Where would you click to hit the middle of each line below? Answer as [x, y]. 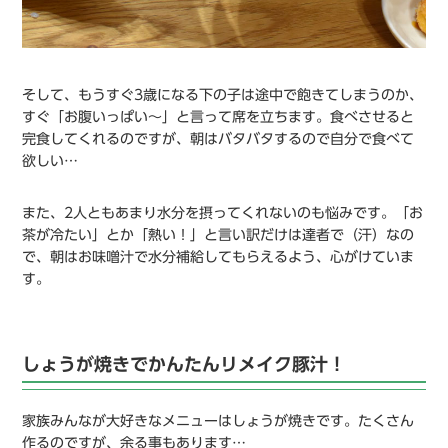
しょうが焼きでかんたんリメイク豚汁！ [184, 363]
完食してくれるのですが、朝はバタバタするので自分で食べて [218, 138]
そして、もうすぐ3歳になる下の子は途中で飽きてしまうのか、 [223, 94]
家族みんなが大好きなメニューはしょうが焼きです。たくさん [218, 420]
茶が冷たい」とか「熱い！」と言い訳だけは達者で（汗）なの [218, 234]
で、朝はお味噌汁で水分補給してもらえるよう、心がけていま [218, 256]
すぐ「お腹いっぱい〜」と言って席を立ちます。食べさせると [218, 116]
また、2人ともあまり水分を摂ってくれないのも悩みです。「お [223, 212]
